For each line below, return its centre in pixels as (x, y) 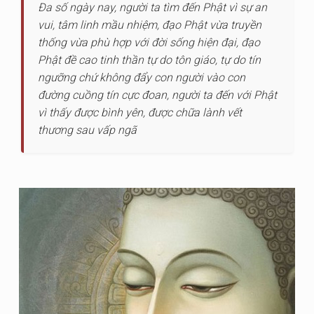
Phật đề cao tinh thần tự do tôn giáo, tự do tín (149, 60)
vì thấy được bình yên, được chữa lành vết (140, 112)
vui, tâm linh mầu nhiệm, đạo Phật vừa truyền (150, 25)
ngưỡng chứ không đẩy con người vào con (142, 77)
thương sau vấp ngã (87, 130)
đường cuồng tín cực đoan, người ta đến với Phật (157, 95)
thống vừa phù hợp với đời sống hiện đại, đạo (149, 42)
